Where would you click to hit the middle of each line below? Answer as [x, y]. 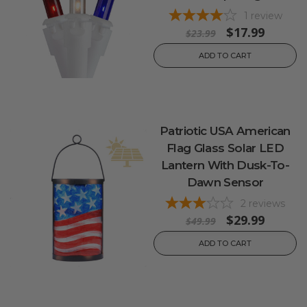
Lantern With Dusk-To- [225, 165]
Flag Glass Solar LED [225, 148]
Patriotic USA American [225, 131]
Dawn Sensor [225, 182]
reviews [267, 203]
